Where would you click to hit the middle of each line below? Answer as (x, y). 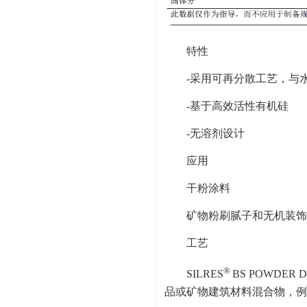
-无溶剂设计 (216, 134)
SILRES (205, 274)
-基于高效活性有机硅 (237, 106)
